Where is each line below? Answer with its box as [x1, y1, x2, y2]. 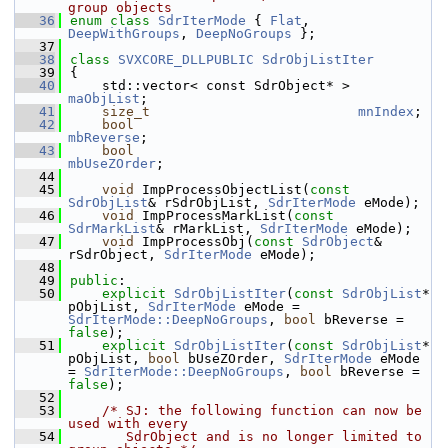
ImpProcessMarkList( [134, 208, 294, 223]
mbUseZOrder [68, 156, 156, 171]
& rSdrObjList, [148, 195, 268, 210]
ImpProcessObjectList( [134, 182, 310, 197]
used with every [68, 416, 188, 431]
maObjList [68, 91, 140, 106]
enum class [70, 13, 150, 28]
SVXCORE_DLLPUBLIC [118, 52, 254, 67]
